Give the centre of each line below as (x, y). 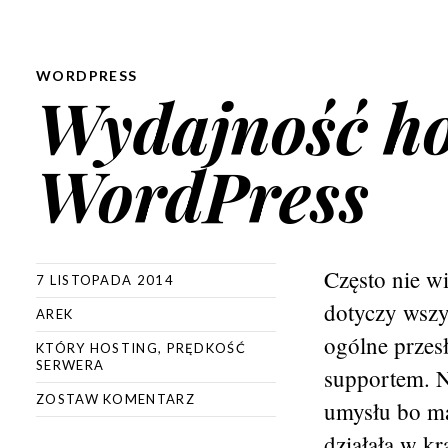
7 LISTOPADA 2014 (105, 280)
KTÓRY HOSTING (97, 348)
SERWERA (70, 365)
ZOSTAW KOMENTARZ (115, 399)
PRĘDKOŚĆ (206, 348)
